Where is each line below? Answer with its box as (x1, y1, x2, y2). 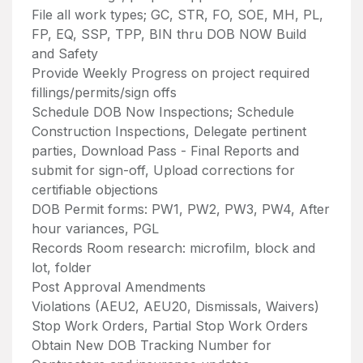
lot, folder (32, 259, 92, 275)
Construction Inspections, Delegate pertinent (32, 123, 306, 139)
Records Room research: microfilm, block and (32, 240, 315, 256)
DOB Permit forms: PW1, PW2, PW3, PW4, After (32, 201, 330, 217)
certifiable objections (32, 181, 158, 198)
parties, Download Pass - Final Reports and (32, 143, 299, 159)
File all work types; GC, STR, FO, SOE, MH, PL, (32, 6, 323, 23)
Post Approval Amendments (32, 279, 206, 295)
